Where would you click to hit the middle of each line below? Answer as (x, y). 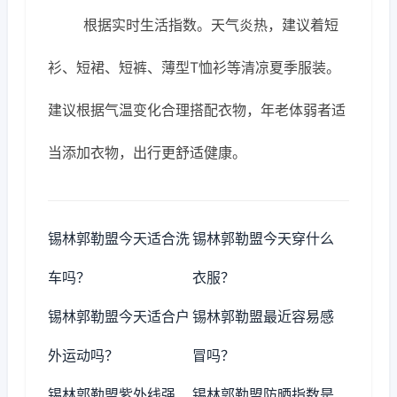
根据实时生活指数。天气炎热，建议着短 (211, 25)
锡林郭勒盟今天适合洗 (119, 238)
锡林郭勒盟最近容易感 (264, 316)
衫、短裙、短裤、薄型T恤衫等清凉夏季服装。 (194, 67)
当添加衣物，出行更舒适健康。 (147, 152)
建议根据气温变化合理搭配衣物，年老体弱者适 (197, 110)
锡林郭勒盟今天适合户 (119, 316)
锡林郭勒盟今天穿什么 (264, 238)
